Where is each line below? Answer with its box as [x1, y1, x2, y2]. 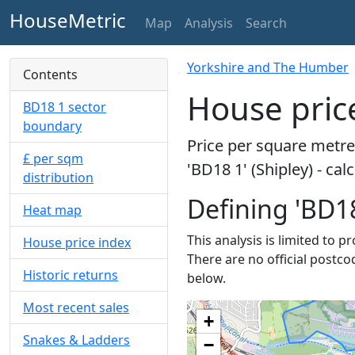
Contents [23, 66, 78, 83]
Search [246, 13, 287, 32]
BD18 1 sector [23, 98, 106, 116]
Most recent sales [23, 299, 129, 316]
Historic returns [23, 266, 118, 284]
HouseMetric [10, 7, 126, 33]
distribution [23, 169, 94, 186]
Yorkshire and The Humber [187, 59, 349, 76]
